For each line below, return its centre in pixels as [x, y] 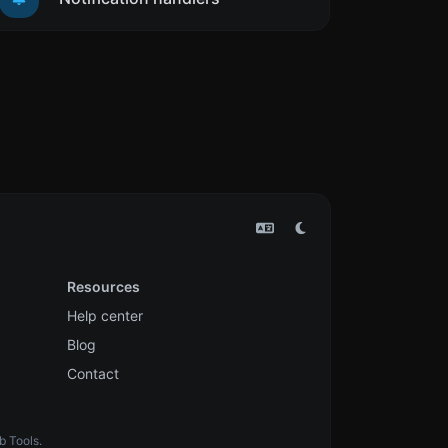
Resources [103, 287]
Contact [92, 374]
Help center [104, 316]
